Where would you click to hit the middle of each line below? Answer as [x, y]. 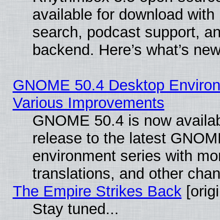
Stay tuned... [75, 209]
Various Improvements [88, 103]
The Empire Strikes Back [97, 191]
